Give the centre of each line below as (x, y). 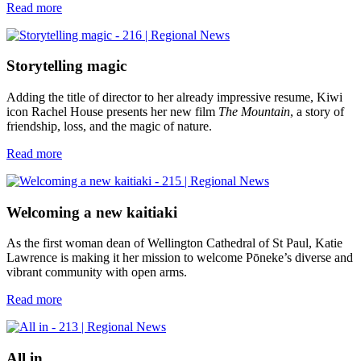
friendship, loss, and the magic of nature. (109, 126)
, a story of (317, 111)
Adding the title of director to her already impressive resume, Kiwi (174, 97)
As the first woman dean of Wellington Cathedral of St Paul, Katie (174, 243)
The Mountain (254, 111)
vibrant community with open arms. (97, 272)
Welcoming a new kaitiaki (92, 212)
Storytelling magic (66, 66)
